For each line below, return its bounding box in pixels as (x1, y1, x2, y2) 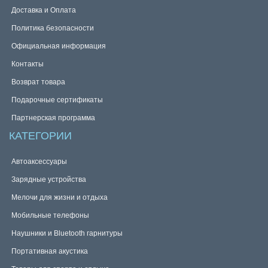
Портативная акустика (11, 247, 88, 255)
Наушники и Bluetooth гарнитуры (11, 229, 123, 237)
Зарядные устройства (11, 175, 86, 184)
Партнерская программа (11, 114, 95, 122)
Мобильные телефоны (11, 211, 89, 220)
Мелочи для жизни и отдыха (11, 193, 108, 202)
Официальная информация (11, 42, 106, 50)
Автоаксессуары (11, 157, 67, 166)
